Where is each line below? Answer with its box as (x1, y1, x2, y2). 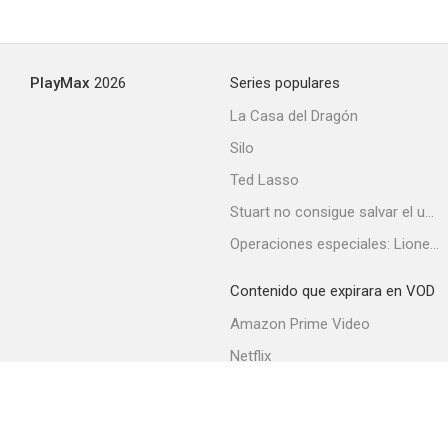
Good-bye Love (305, 297, 391, 315)
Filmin (230, 379, 268, 397)
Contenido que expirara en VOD (230, 282, 435, 300)
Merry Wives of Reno (289, 61, 407, 79)
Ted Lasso (230, 171, 299, 189)
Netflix (230, 347, 271, 365)
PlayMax (30, 74, 90, 92)
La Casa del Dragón (230, 107, 358, 125)
